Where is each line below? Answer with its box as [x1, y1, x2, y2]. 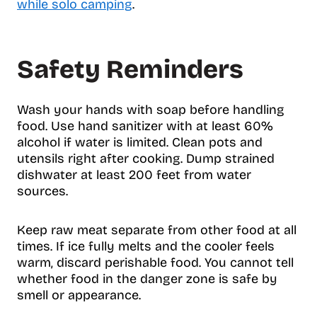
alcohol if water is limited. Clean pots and [17, 134, 263, 150]
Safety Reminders [17, 54, 243, 85]
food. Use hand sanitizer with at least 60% [17, 117, 273, 134]
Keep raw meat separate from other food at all [17, 221, 296, 238]
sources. [17, 183, 68, 199]
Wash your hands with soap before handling [17, 101, 284, 117]
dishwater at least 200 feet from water [17, 166, 251, 183]
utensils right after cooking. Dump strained [17, 150, 275, 166]
